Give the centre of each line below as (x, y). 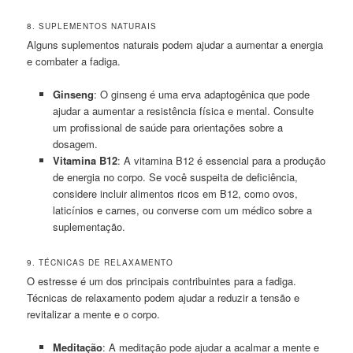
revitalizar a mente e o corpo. (94, 314)
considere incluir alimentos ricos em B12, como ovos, (175, 194)
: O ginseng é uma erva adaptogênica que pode (201, 95)
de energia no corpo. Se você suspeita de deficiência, (175, 177)
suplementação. (89, 227)
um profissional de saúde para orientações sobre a (167, 128)
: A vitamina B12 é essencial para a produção (221, 161)
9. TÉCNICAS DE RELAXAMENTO (100, 262)
